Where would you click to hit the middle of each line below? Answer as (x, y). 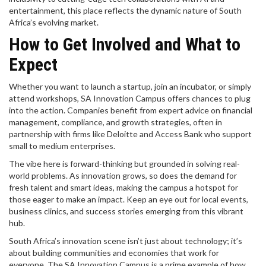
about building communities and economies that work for (114, 253)
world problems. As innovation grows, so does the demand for (123, 175)
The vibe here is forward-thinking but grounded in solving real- (124, 164)
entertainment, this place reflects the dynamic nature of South (125, 10)
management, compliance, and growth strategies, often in (115, 122)
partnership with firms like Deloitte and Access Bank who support (130, 134)
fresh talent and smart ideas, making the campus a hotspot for (123, 187)
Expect (33, 64)
